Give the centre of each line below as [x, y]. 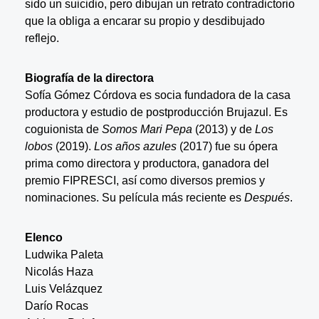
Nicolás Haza [59, 271]
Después [267, 197]
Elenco [43, 237]
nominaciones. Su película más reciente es [134, 197]
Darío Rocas [56, 305]
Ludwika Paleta [64, 254]
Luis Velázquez [63, 288]
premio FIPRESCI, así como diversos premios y [145, 180]
